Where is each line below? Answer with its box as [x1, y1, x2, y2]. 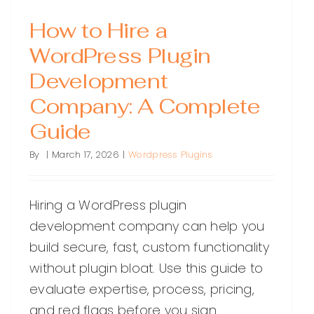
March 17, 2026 [52, 148, 119, 162]
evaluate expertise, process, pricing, [29, 280, 254, 299]
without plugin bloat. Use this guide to [29, 259, 264, 278]
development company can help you [29, 217, 265, 235]
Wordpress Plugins [128, 148, 213, 162]
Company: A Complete [29, 93, 261, 121]
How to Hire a [29, 17, 168, 45]
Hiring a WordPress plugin [29, 196, 187, 214]
